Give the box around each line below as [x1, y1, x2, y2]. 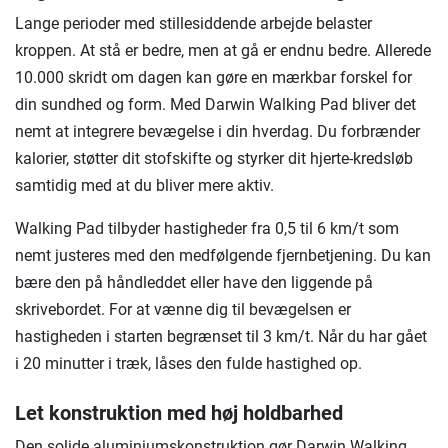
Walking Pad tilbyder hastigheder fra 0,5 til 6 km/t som [15, 219, 399, 239]
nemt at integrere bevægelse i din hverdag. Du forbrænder [15, 122, 420, 142]
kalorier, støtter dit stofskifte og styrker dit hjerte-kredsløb [15, 149, 413, 169]
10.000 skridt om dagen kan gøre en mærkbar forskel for [15, 68, 412, 88]
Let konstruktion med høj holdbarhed [15, 401, 343, 426]
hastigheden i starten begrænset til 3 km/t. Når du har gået [15, 327, 427, 347]
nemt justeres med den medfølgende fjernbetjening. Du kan [15, 246, 431, 266]
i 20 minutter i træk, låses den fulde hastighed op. [15, 354, 362, 374]
